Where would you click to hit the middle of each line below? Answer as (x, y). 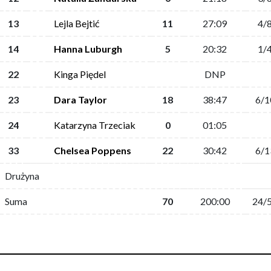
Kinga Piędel (80, 74)
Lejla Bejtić (77, 23)
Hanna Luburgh (88, 49)
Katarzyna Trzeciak (95, 125)
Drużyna (22, 176)
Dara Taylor (80, 100)
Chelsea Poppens (93, 150)
